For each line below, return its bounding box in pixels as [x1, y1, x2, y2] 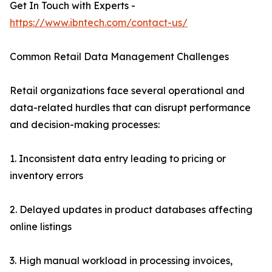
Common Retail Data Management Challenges [10, 50, 229, 63]
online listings [10, 220, 72, 233]
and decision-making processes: [10, 118, 160, 131]
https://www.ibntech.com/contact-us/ [10, 16, 188, 29]
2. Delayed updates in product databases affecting [10, 203, 253, 216]
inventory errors [10, 169, 83, 182]
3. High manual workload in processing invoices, [10, 254, 233, 267]
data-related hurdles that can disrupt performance [10, 101, 251, 114]
